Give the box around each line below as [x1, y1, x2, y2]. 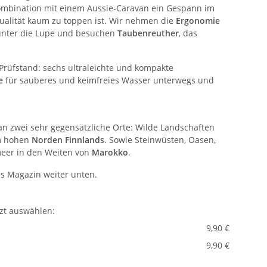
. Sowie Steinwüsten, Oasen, [104, 134, 216, 145]
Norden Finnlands [32, 134, 104, 145]
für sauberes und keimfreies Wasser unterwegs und [5, 74, 214, 86]
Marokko [92, 147, 128, 158]
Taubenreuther [117, 27, 179, 39]
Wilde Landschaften [135, 122, 215, 133]
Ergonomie [176, 15, 220, 26]
